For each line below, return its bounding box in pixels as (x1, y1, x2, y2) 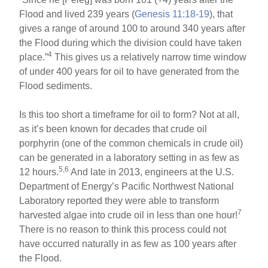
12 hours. (19, 166, 59, 177)
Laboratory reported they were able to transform (19, 195, 220, 206)
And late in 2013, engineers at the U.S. (69, 166, 234, 177)
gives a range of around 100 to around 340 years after (19, 23, 246, 33)
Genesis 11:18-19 (135, 8, 210, 19)
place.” (19, 51, 48, 62)
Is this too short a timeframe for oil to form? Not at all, (19, 109, 240, 120)
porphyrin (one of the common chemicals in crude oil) (19, 138, 243, 148)
